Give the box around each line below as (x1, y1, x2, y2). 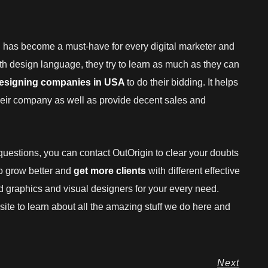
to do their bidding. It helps (127, 77, 238, 87)
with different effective (146, 165, 240, 176)
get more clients (74, 165, 146, 176)
